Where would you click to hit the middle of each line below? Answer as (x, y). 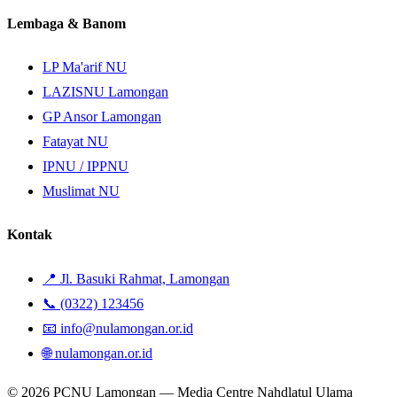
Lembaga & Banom (66, 23)
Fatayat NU (75, 142)
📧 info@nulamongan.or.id (118, 328)
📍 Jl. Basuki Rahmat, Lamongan (136, 278)
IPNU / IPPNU (86, 167)
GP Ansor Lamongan (102, 117)
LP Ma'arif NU (85, 67)
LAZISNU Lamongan (105, 92)
